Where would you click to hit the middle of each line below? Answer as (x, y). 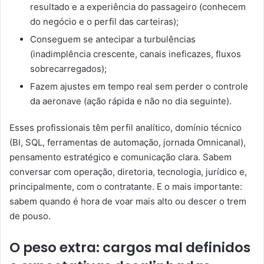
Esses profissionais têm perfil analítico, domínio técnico (126, 128)
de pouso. (30, 216)
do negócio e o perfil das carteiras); (104, 22)
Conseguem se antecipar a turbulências (113, 39)
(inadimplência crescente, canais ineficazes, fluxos (136, 54)
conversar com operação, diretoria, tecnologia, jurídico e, (128, 172)
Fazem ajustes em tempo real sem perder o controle (139, 87)
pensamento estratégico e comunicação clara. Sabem (121, 157)
